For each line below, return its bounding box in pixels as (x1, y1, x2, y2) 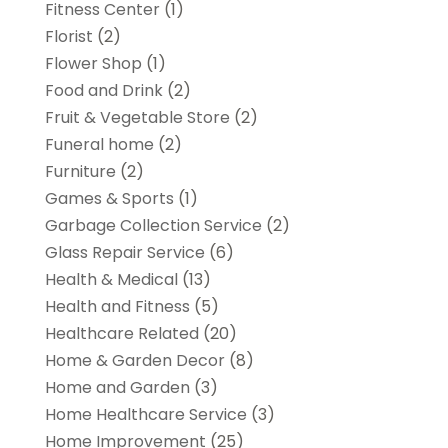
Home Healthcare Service (44, 402, 247, 426)
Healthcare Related (44, 321, 199, 345)
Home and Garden (44, 375, 190, 399)
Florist (44, 24, 93, 48)
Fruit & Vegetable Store (44, 105, 230, 129)
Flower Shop (44, 51, 142, 75)
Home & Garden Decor (44, 348, 225, 372)
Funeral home (44, 132, 154, 156)
